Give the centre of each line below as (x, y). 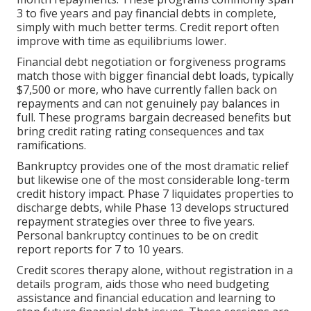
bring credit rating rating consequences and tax (140, 132)
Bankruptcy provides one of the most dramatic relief (153, 166)
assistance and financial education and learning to (146, 298)
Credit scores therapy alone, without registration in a (155, 270)
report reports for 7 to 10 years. (100, 250)
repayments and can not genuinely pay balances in (148, 104)
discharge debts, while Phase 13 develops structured (153, 208)
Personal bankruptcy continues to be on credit (137, 236)
